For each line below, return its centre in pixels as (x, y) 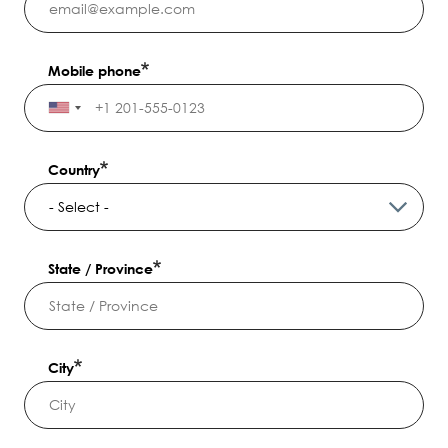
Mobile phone (94, 70)
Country (74, 169)
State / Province (100, 268)
